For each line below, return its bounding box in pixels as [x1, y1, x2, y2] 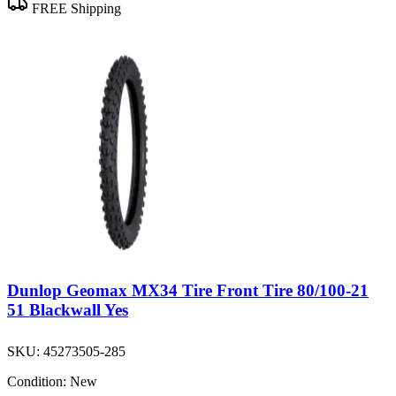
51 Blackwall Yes [7, 301, 128, 320]
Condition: [7, 374, 66, 390]
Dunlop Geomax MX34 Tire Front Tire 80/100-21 [7, 281, 369, 301]
